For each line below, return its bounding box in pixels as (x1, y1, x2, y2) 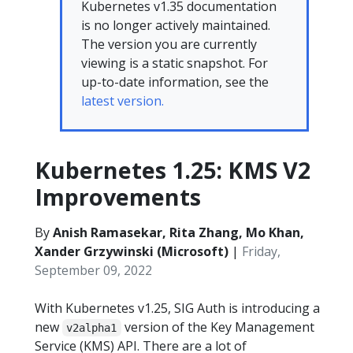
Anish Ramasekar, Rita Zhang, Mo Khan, (53, 224, 304, 241)
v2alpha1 (66, 321, 117, 334)
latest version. (81, 92, 164, 110)
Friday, (242, 243, 281, 260)
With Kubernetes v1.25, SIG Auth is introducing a (35, 299, 320, 317)
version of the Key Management (121, 318, 314, 336)
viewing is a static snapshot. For (81, 54, 268, 72)
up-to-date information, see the (81, 73, 269, 91)
